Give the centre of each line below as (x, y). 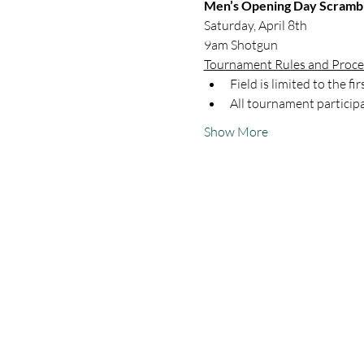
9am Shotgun (240, 45)
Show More (236, 132)
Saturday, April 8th (255, 25)
